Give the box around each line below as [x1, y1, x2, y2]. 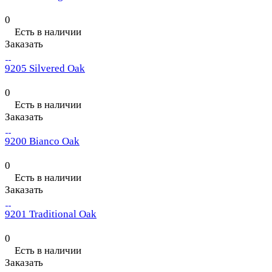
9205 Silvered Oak [5, 63, 85, 75]
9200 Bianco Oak [5, 135, 80, 148]
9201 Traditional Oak [5, 208, 97, 220]
